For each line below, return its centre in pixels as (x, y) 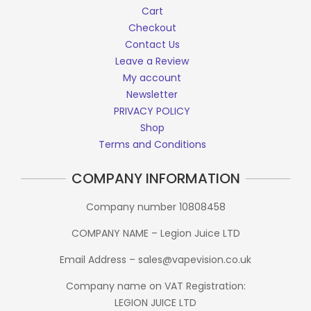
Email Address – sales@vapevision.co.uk (155, 259)
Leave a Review (152, 61)
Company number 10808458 (155, 207)
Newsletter (152, 94)
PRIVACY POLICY (152, 111)
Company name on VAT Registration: (155, 286)
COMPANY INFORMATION (155, 178)
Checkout (152, 27)
